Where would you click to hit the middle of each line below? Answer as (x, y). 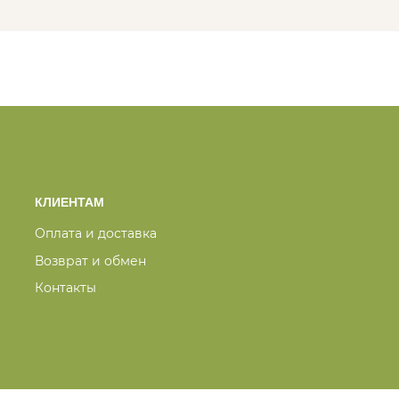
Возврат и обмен (90, 261)
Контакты (65, 288)
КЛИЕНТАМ (69, 203)
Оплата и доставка (96, 234)
